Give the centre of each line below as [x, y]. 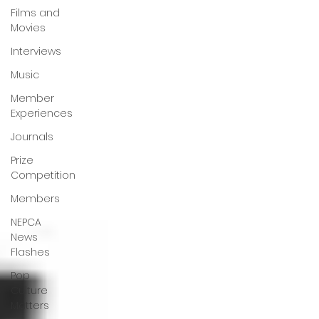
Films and [35, 13]
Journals [32, 137]
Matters [30, 305]
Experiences [42, 113]
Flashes [30, 252]
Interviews [36, 51]
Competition [43, 175]
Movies [28, 28]
